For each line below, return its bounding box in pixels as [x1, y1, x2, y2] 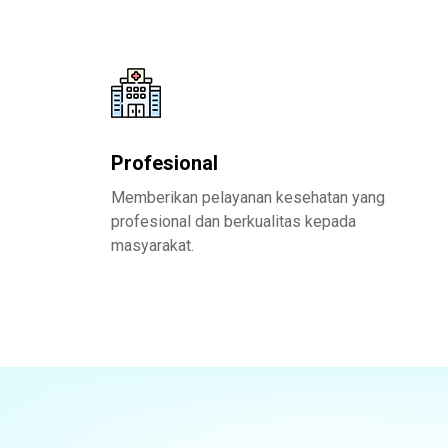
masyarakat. [111, 236, 194, 255]
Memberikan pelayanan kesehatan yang [111, 188, 385, 207]
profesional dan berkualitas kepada [111, 212, 356, 231]
